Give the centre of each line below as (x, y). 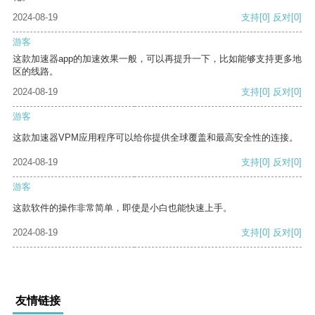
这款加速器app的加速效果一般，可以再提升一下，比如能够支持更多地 (157, 59)
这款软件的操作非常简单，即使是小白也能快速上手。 (122, 208)
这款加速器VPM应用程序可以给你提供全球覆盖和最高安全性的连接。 (155, 138)
